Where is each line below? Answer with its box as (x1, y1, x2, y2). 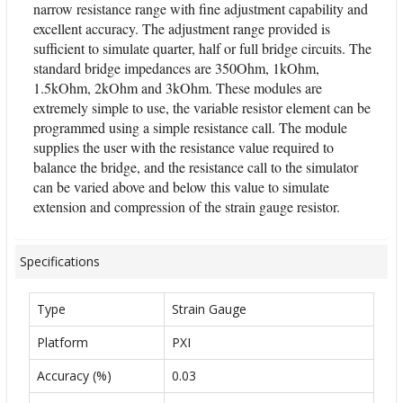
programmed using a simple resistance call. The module (33, 118, 347, 137)
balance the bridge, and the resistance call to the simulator (33, 157, 358, 176)
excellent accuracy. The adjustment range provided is (33, 19, 330, 38)
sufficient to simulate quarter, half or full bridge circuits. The (33, 39, 372, 58)
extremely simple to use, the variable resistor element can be (33, 98, 371, 117)
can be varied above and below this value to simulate (33, 177, 329, 196)
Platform (37, 333, 88, 351)
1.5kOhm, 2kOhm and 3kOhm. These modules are (33, 78, 322, 97)
